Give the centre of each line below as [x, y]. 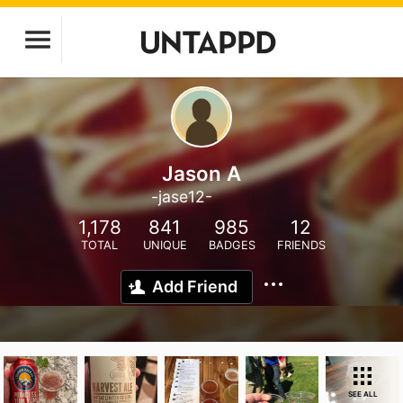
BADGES [232, 245]
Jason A [201, 173]
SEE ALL [363, 394]
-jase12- [181, 197]
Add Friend [195, 287]
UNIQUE [165, 245]
